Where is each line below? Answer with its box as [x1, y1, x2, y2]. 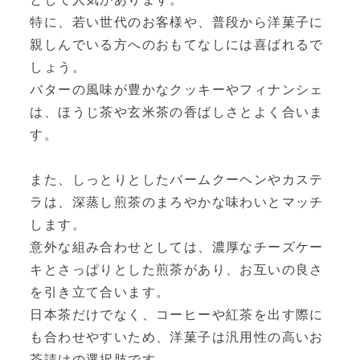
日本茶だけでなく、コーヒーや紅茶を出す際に [30, 308, 324, 322]
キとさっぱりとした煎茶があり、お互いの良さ [30, 263, 324, 277]
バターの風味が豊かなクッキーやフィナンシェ [30, 83, 324, 97]
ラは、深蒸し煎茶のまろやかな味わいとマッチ [30, 195, 324, 210]
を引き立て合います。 [30, 285, 170, 300]
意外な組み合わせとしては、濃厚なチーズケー [30, 240, 324, 255]
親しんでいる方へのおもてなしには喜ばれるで [30, 38, 324, 52]
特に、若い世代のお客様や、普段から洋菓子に [30, 15, 324, 30]
